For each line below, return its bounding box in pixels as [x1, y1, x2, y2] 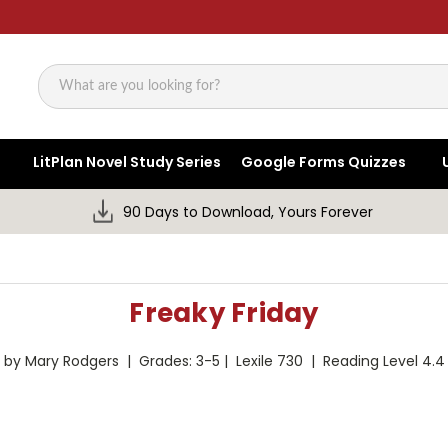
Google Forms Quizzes [241, 152, 407, 173]
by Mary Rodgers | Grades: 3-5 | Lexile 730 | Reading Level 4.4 [3, 351, 445, 372]
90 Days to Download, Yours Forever [123, 202, 374, 223]
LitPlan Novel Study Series [33, 152, 222, 173]
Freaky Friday [129, 295, 319, 332]
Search [38, 86, 88, 107]
